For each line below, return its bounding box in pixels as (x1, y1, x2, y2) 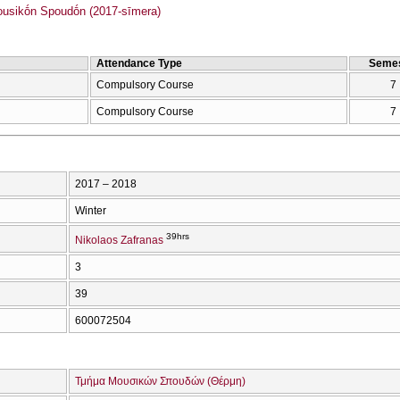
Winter (75, 204, 106, 217)
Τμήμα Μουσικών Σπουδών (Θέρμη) (75, 375, 246, 387)
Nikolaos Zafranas (75, 233, 163, 246)
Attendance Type (96, 56, 182, 70)
